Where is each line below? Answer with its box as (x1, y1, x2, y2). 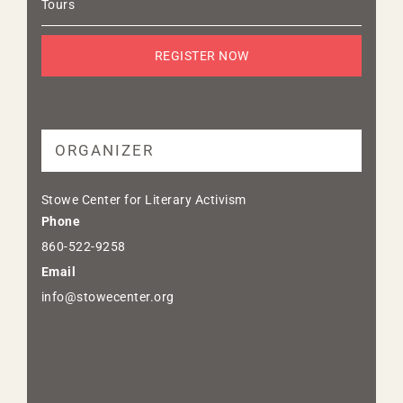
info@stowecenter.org (40, 289, 175, 304)
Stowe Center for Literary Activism (40, 192, 246, 207)
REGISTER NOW (154, 48, 249, 63)
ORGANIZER (54, 140, 154, 159)
